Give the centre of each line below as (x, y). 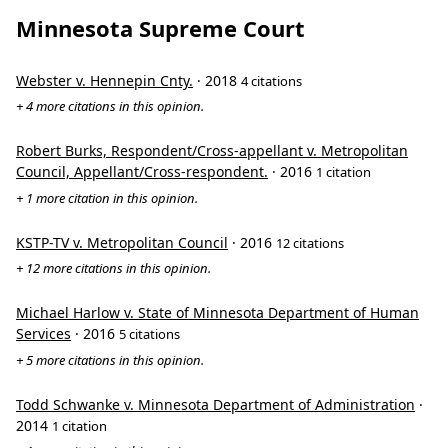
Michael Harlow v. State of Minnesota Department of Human (217, 313)
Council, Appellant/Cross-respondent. (142, 172)
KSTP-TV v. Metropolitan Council (122, 242)
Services (43, 334)
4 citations (271, 81)
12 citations (310, 242)
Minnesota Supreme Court (160, 28)
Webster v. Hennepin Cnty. (104, 80)
